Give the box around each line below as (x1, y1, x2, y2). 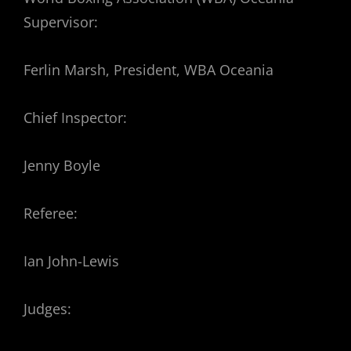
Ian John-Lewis (24, 251, 119, 271)
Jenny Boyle (24, 156, 100, 175)
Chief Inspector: (24, 108, 127, 128)
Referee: (24, 204, 78, 223)
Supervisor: (24, 13, 98, 32)
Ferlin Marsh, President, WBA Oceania (24, 60, 273, 80)
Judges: (24, 299, 71, 319)
